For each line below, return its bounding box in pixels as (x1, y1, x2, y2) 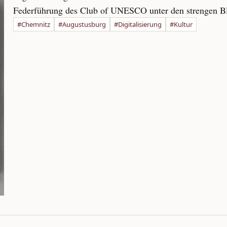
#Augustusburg (58, 20, 106, 29)
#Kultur (170, 20, 193, 29)
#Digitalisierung (114, 20, 162, 29)
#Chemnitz (17, 20, 50, 29)
